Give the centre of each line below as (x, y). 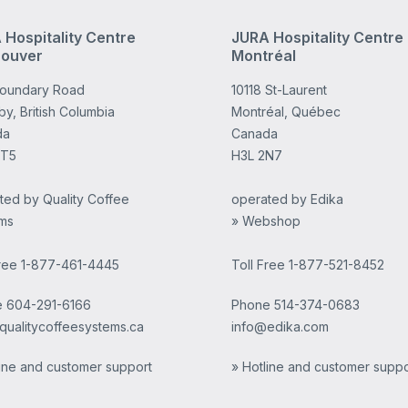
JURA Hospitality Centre (317, 37)
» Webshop (265, 221)
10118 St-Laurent (279, 90)
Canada (254, 133)
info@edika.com (280, 326)
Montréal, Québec (286, 112)
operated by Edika (287, 199)
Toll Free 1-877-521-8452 (307, 265)
